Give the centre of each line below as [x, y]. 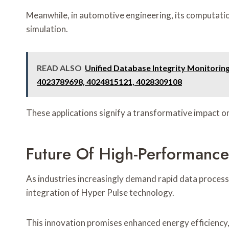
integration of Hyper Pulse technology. [100, 193]
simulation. [47, 29]
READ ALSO [59, 68]
